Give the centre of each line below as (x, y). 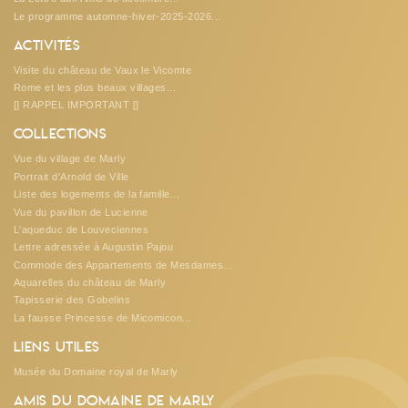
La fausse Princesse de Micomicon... (103, 317)
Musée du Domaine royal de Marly (96, 371)
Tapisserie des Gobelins (72, 300)
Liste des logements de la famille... (97, 194)
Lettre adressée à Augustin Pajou (94, 247)
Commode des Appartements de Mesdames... (123, 265)
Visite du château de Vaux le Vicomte (103, 70)
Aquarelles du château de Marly (90, 282)
